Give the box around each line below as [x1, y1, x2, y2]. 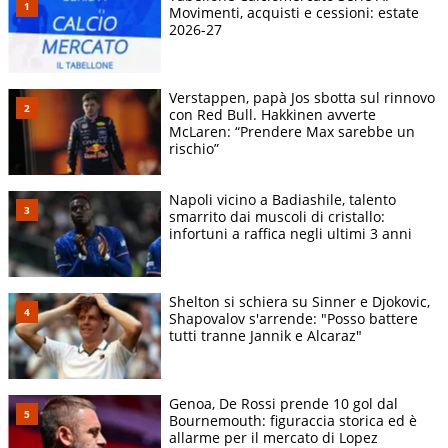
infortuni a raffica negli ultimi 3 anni [169, 223, 416, 243]
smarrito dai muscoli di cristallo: [169, 206, 385, 226]
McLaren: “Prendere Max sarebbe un [169, 121, 415, 141]
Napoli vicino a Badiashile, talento [169, 189, 396, 209]
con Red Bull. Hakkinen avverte [169, 104, 376, 124]
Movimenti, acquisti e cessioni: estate [169, 2, 419, 22]
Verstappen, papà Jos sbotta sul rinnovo [169, 87, 435, 107]
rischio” [169, 138, 219, 158]
